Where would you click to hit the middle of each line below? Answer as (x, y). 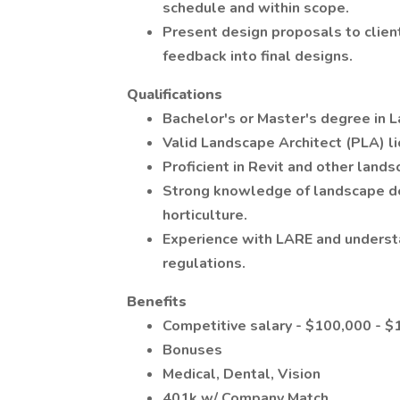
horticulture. (205, 215)
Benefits (157, 302)
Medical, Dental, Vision (242, 374)
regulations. (204, 263)
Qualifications (175, 95)
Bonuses (192, 350)
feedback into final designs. (258, 56)
